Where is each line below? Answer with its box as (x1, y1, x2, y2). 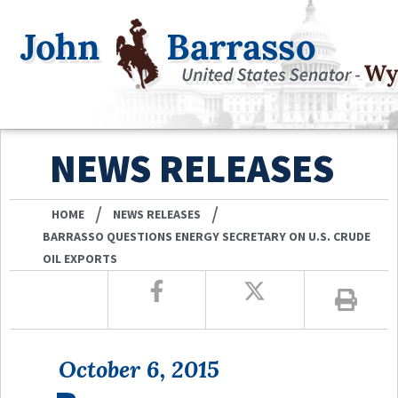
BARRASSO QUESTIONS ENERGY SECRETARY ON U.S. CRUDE (43, 227, 371, 244)
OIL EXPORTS (43, 250, 118, 267)
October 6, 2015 (59, 354, 219, 384)
